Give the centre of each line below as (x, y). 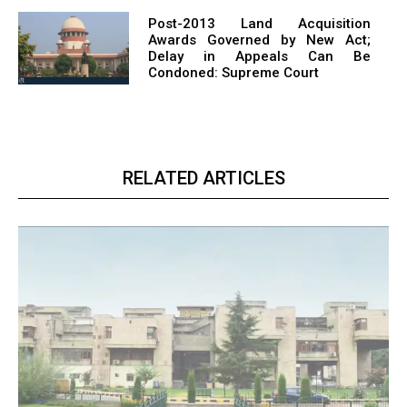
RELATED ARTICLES (203, 178)
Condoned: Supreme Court (233, 73)
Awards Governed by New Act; (259, 40)
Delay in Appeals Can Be (259, 57)
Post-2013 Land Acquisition (259, 24)
